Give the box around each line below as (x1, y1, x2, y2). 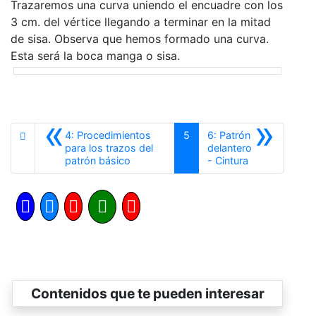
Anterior (130, 154, 167, 166)
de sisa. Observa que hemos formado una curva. (11, 32, 269, 46)
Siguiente (248, 154, 291, 166)
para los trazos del (65, 142, 153, 154)
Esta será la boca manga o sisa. (11, 49, 180, 63)
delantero (207, 142, 253, 154)
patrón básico (65, 154, 130, 166)
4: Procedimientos (65, 129, 151, 141)
